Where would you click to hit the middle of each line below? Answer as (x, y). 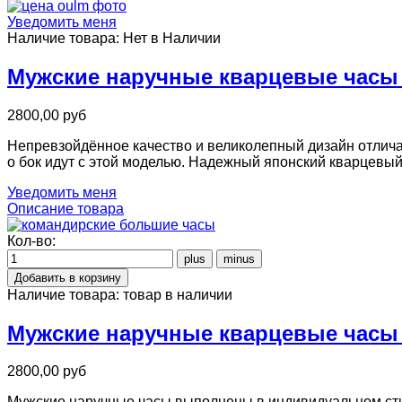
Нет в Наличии (172, 38)
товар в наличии (178, 294)
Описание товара (66, 208)
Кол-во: (31, 240)
